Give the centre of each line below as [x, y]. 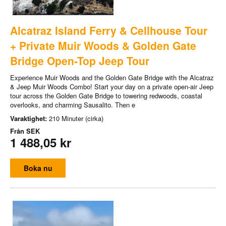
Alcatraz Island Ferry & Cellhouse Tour [109, 30]
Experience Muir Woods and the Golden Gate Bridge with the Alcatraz [112, 77]
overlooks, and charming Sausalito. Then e [73, 104]
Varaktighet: [30, 118]
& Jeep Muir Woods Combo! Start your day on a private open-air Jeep [112, 86]
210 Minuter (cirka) [76, 118]
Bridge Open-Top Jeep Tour [80, 60]
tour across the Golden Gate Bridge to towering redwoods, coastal [106, 95]
